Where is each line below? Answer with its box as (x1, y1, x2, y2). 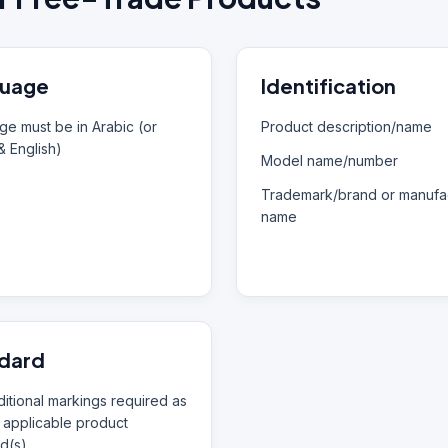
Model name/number (261, 152, 398, 169)
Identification (261, 73, 396, 98)
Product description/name (261, 118, 432, 135)
